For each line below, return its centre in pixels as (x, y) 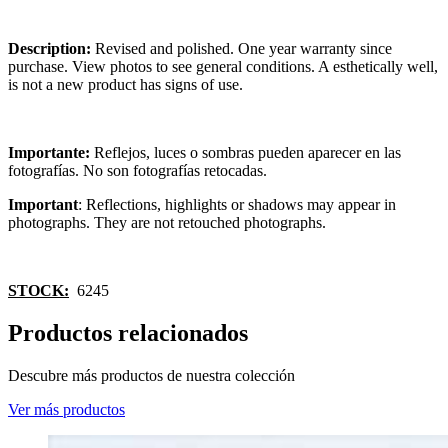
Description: (51, 48)
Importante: (49, 152)
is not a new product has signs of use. (125, 84)
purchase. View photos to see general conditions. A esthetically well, (223, 66)
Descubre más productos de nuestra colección (151, 375)
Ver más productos (66, 409)
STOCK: (38, 290)
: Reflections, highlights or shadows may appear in (237, 204)
